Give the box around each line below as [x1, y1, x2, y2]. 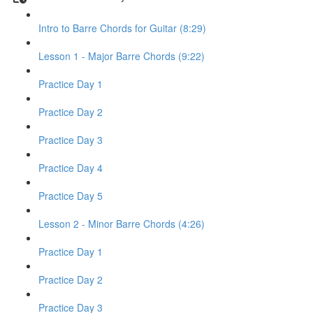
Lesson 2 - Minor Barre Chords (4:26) [38, 217, 205, 231]
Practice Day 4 [38, 161, 103, 175]
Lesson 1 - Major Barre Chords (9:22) [38, 49, 205, 63]
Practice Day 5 [38, 189, 103, 203]
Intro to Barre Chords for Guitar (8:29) [38, 21, 206, 35]
